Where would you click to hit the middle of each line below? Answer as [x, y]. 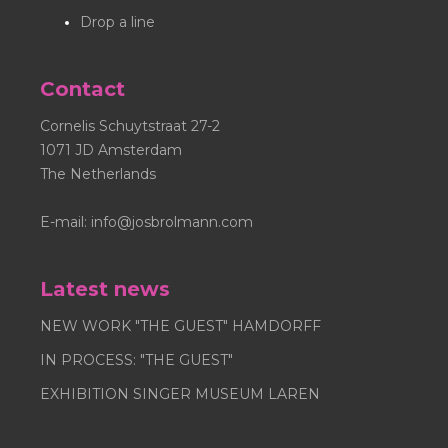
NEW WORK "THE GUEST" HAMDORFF [180, 325]
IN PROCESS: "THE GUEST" [136, 359]
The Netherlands [98, 173]
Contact [82, 88]
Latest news [105, 288]
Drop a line [117, 21]
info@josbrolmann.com [172, 221]
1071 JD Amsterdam [111, 149]
